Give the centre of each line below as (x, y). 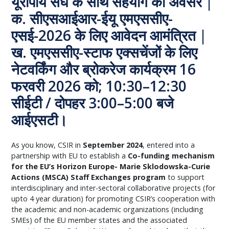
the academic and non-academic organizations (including (108, 209)
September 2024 (113, 145)
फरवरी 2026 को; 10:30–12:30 (99, 86)
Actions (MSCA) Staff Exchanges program (89, 177)
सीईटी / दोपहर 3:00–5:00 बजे (93, 103)
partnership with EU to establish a (70, 156)
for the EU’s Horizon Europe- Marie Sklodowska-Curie (111, 166)
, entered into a (169, 145)
